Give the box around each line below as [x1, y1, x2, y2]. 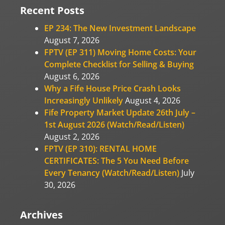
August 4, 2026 [125, 94, 180, 106]
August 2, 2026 [44, 131, 99, 142]
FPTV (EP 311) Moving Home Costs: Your [44, 46, 196, 58]
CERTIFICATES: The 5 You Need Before [44, 155, 189, 166]
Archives [20, 207, 63, 221]
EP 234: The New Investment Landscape [44, 22, 196, 34]
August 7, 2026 [44, 34, 99, 46]
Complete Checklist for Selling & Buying [44, 58, 194, 70]
